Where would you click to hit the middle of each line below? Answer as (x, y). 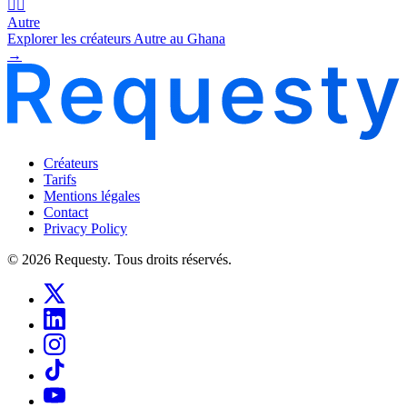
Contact (66, 212)
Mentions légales (92, 195)
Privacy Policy (85, 228)
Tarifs (60, 179)
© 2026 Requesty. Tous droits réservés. (119, 259)
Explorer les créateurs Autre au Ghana (116, 38)
